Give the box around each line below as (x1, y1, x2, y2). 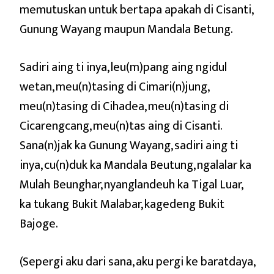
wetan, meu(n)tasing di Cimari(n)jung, (20, 76, 209, 97)
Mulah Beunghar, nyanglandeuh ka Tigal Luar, (20, 174, 242, 195)
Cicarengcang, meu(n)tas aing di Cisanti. (20, 115, 221, 136)
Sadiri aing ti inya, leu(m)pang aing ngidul (20, 56, 227, 78)
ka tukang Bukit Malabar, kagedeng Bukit (20, 193, 224, 215)
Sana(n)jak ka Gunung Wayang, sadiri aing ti (20, 135, 238, 156)
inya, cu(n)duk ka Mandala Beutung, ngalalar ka (20, 154, 251, 176)
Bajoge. (20, 213, 58, 234)
